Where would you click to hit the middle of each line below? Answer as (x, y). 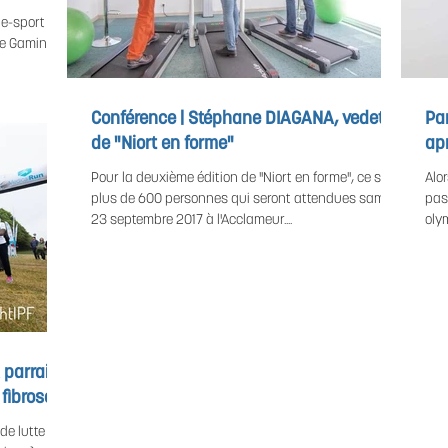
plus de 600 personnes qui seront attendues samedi (247, 199)
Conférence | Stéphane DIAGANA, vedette (244, 119)
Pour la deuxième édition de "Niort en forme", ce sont (246, 178)
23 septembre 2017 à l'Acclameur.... (191, 220)
